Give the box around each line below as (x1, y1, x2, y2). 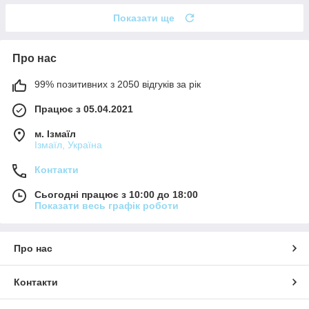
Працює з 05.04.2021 (34, 103, 133, 114)
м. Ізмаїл (34, 128, 76, 139)
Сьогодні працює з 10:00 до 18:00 (34, 188, 198, 200)
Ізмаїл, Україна (34, 139, 102, 150)
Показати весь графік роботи (34, 199, 179, 211)
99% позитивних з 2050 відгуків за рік (34, 78, 201, 90)
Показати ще (113, 12, 175, 23)
